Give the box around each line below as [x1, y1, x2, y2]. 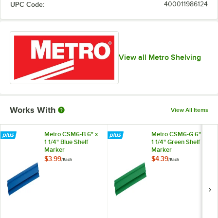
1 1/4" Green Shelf [151, 138, 200, 146]
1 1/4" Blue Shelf [44, 138, 88, 146]
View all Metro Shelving [119, 53, 201, 62]
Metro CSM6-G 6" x [151, 130, 205, 138]
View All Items [171, 107, 208, 114]
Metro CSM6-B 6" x [44, 130, 98, 138]
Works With [10, 105, 55, 115]
